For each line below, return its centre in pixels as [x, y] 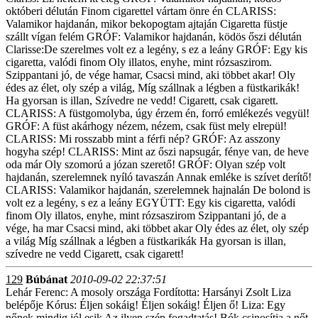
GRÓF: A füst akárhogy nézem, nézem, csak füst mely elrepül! [146, 126]
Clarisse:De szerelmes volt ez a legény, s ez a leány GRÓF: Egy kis [157, 49]
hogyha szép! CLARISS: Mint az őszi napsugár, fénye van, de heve [157, 152]
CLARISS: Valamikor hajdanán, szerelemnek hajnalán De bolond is [158, 190]
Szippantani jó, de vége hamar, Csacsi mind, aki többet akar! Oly [150, 75]
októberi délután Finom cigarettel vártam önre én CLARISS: [141, 11]
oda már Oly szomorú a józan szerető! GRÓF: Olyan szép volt [146, 164]
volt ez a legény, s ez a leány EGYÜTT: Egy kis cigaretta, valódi [150, 203]
